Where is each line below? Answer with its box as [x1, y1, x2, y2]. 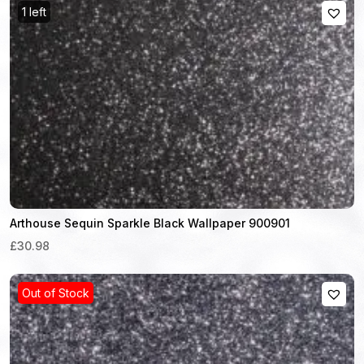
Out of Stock [22, 285, 89, 300]
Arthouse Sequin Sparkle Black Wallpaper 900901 [10, 215, 290, 230]
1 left [22, 4, 46, 19]
